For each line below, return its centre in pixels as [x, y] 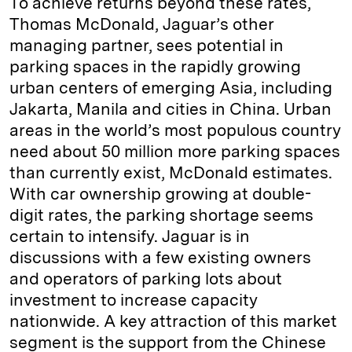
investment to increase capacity [134, 300]
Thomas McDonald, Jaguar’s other [142, 24]
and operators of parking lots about [146, 279]
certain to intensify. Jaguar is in [130, 236]
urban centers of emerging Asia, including [171, 88]
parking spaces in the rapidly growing [155, 66]
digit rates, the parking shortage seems [161, 215]
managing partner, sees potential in [147, 45]
